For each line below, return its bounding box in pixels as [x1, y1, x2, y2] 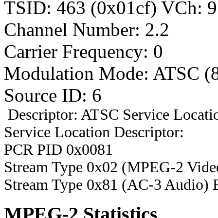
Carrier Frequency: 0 [4, 40, 163, 62]
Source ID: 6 [4, 84, 102, 106]
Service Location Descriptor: [4, 123, 184, 141]
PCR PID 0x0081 [4, 141, 113, 158]
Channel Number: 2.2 [4, 18, 169, 40]
